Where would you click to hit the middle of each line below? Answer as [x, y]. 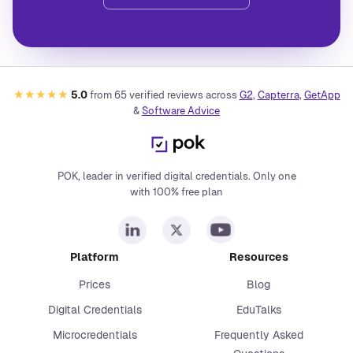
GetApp [322, 95]
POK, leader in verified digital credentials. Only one [176, 176]
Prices [95, 285]
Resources [258, 257]
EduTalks [258, 310]
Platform [95, 257]
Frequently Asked [258, 335]
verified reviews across [182, 95]
